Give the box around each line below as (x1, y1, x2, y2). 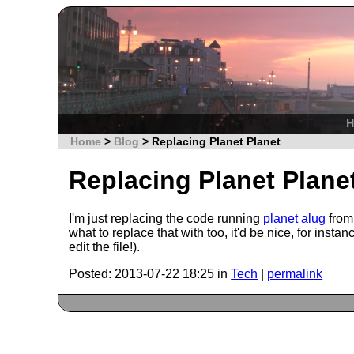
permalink (267, 267, 323, 281)
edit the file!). (69, 240, 141, 254)
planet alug (263, 212, 326, 226)
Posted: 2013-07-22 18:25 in (69, 267, 232, 281)
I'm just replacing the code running (69, 212, 264, 226)
